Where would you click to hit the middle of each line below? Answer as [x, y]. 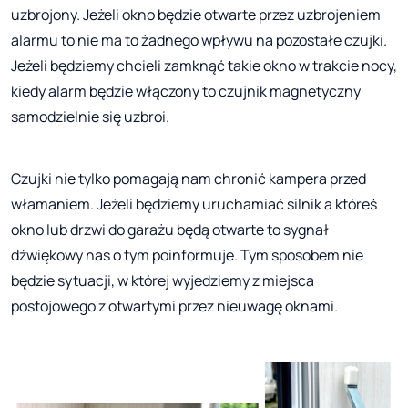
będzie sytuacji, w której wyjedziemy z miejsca [163, 280]
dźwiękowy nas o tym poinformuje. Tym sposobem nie [187, 255]
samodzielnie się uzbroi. [90, 116]
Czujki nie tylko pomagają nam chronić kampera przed [189, 178]
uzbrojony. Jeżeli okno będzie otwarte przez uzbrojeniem [196, 14]
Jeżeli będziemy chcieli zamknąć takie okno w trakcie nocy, [204, 65]
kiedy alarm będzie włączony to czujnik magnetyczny [186, 91]
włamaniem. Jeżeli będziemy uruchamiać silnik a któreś [194, 204]
